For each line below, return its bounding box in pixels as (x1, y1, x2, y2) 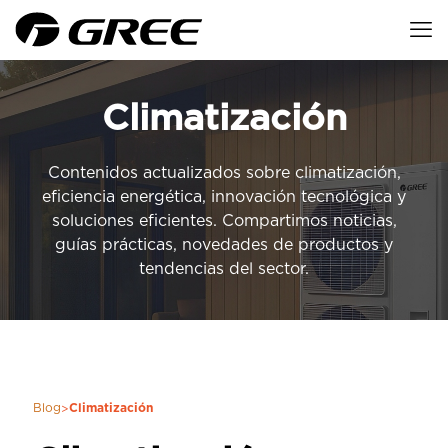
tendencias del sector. (139, 261, 309, 278)
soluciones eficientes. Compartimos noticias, (51, 213, 397, 230)
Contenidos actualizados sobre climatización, (47, 165, 401, 182)
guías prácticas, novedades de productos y (55, 237, 393, 254)
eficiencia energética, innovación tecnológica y (42, 189, 406, 206)
